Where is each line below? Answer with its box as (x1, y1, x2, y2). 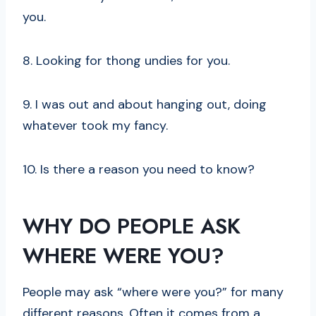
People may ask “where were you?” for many (23, 284, 284, 301)
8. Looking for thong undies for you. (23, 52, 230, 70)
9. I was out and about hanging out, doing (23, 96, 267, 114)
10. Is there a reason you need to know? (23, 161, 255, 178)
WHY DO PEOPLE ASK (23, 211, 241, 242)
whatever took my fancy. (23, 117, 168, 135)
